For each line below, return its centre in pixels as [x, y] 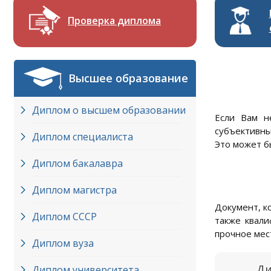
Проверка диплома [114, 21]
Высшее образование [128, 78]
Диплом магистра [74, 190]
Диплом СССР [64, 217]
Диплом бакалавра [77, 163]
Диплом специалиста [83, 137]
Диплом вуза [63, 243]
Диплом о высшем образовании [109, 110]
